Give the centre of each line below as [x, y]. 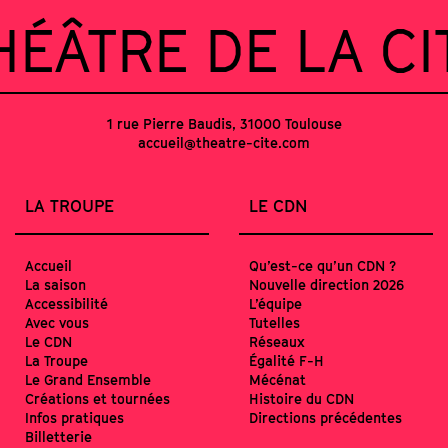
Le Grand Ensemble [88, 379]
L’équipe [275, 303]
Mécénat [277, 379]
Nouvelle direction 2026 [326, 284]
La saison [55, 284]
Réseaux [277, 341]
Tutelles [274, 322]
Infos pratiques [74, 417]
